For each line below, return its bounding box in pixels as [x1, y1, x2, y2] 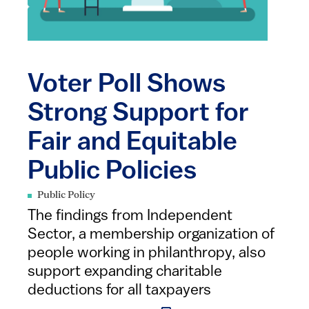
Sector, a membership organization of [28, 227, 275, 243]
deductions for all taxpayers [28, 283, 211, 299]
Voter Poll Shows [28, 72, 226, 99]
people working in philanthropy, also [28, 246, 266, 261]
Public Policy [37, 190, 95, 201]
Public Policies [28, 159, 197, 186]
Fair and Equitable [28, 130, 237, 157]
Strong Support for [28, 101, 249, 128]
